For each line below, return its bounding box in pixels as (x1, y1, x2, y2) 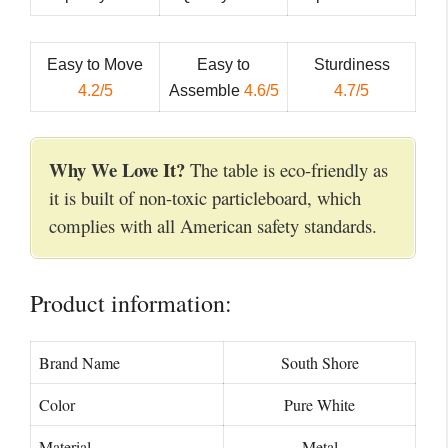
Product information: (30, 286, 232, 319)
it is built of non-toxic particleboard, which (49, 185, 361, 211)
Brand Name (39, 351, 120, 373)
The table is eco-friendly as (185, 157, 388, 183)
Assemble (168, 81, 244, 99)
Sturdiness (313, 55, 390, 73)
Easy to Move (47, 55, 143, 73)
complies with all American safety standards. (49, 213, 377, 239)
